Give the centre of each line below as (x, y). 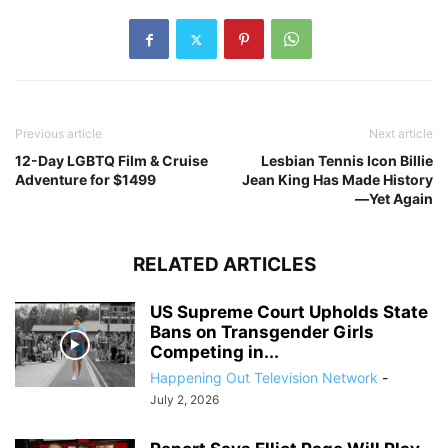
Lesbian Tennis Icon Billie (347, 161)
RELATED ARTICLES (224, 265)
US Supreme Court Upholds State (289, 312)
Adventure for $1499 (85, 180)
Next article (401, 134)
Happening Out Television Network (264, 378)
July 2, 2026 (184, 400)
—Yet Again (394, 199)
